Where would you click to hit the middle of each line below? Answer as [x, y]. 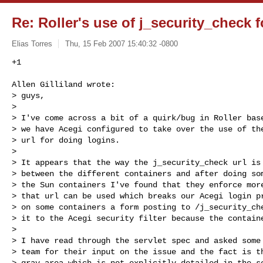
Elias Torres [32, 43]
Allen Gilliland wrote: [63, 84]
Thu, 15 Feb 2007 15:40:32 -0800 [121, 43]
